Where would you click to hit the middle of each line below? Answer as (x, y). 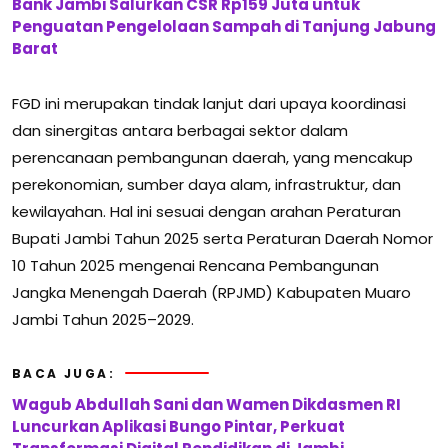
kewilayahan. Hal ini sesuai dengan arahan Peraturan (206, 211)
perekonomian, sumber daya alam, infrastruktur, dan (206, 184)
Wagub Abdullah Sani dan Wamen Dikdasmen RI (206, 404)
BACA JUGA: (63, 373)
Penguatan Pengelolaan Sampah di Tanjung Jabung (224, 26)
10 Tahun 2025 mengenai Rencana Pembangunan (195, 265)
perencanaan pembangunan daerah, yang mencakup (212, 157)
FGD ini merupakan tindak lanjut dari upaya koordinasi (209, 103)
